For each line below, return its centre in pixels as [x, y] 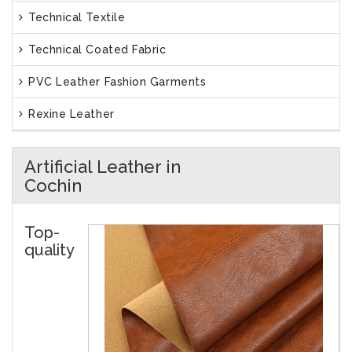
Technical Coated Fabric [95, 49]
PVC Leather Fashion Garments [115, 82]
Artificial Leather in [103, 167]
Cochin [53, 185]
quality [49, 250]
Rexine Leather [70, 114]
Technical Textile [75, 17]
